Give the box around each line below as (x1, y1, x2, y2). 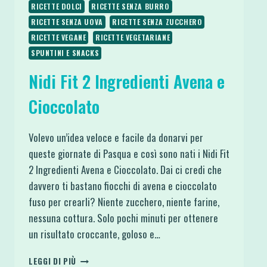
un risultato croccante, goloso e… (29, 226, 160, 241)
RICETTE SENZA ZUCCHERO (112, 16, 203, 27)
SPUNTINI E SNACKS (31, 47, 100, 58)
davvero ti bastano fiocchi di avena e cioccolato (29, 178, 217, 193)
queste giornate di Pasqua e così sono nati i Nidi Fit (29, 145, 229, 161)
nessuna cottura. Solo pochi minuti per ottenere (29, 210, 218, 225)
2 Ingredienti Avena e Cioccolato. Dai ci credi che (29, 162, 222, 177)
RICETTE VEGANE (31, 32, 86, 42)
